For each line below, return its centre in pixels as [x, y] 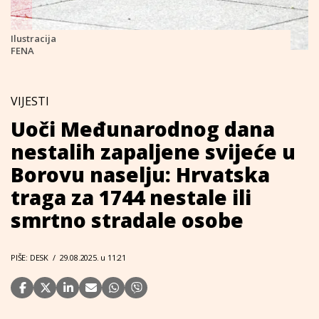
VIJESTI [30, 101]
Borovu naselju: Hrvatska [140, 174]
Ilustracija [33, 38]
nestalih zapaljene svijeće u [153, 152]
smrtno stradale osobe [127, 220]
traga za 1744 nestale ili [131, 197]
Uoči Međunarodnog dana [143, 129]
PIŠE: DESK [30, 257]
